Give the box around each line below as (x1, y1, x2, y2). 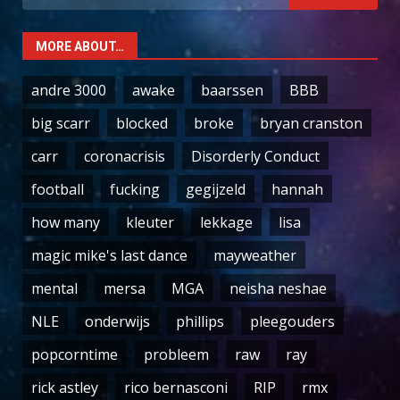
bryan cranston (260, 112, 362, 133)
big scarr (31, 112, 90, 133)
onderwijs (85, 311, 150, 331)
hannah (271, 179, 323, 199)
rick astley (31, 377, 98, 397)
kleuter (126, 212, 174, 232)
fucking (110, 179, 160, 199)
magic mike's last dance (31, 245, 187, 265)
